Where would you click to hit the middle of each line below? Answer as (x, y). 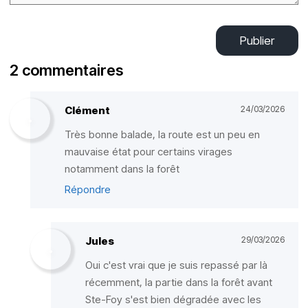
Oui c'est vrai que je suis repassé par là (176, 265)
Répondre (88, 189)
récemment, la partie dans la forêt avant (179, 282)
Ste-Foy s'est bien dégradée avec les (173, 299)
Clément (87, 110)
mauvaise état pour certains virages (148, 152)
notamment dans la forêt (122, 169)
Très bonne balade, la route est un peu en (162, 134)
